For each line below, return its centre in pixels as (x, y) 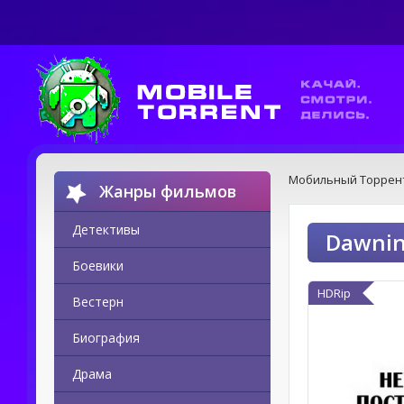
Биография (106, 338)
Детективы (106, 230)
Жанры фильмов (168, 191)
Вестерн (98, 302)
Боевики (98, 266)
